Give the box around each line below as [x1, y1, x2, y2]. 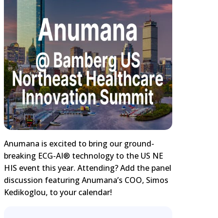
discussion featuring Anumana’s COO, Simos [4, 174, 168, 185]
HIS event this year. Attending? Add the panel [4, 162, 171, 173]
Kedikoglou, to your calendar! [4, 186, 112, 198]
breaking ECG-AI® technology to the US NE [4, 150, 163, 161]
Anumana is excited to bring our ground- [4, 138, 154, 149]
